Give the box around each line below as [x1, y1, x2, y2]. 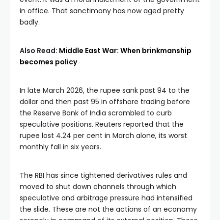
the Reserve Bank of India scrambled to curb [20, 108, 172, 118]
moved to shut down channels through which [20, 182, 176, 192]
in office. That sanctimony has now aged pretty [20, 6, 184, 16]
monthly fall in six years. [20, 142, 101, 152]
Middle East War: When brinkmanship [59, 46, 192, 55]
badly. [20, 17, 40, 27]
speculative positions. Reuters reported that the [20, 119, 184, 129]
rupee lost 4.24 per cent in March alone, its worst [20, 131, 187, 140]
